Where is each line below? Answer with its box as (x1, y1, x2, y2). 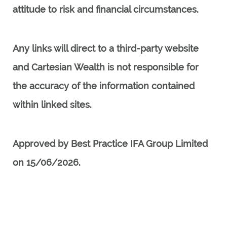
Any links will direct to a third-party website (13, 43, 199, 54)
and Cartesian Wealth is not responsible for (13, 62, 199, 72)
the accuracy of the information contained (13, 81, 195, 91)
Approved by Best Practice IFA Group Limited (13, 138, 208, 149)
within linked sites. (13, 99, 92, 110)
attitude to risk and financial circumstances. (13, 4, 199, 15)
